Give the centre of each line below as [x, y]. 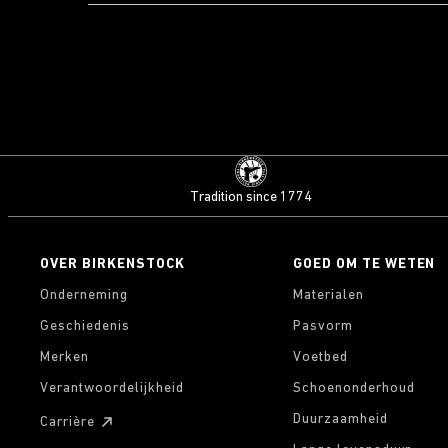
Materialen [328, 295]
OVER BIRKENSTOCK [112, 264]
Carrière [67, 422]
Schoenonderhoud [353, 388]
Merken [64, 357]
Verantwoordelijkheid [112, 388]
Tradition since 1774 [250, 197]
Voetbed [320, 357]
